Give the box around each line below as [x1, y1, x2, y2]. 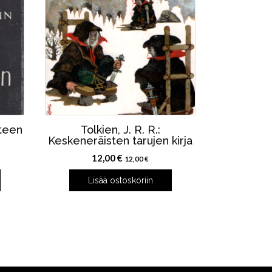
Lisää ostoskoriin [87, 175, 153, 186]
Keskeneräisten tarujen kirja [48, 134, 193, 148]
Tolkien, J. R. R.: [80, 123, 160, 137]
